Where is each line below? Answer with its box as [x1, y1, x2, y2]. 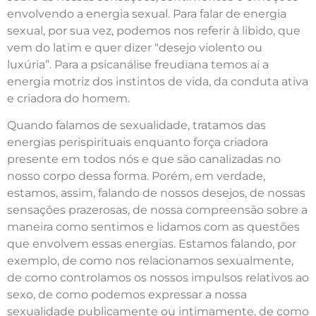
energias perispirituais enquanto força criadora [7, 135, 268, 150]
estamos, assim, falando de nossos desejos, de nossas [7, 186, 305, 200]
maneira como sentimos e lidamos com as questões [7, 220, 300, 234]
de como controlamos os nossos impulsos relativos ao [7, 271, 309, 285]
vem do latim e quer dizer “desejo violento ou [7, 41, 262, 55]
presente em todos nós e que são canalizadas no [7, 152, 281, 166]
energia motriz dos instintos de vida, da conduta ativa [7, 75, 308, 89]
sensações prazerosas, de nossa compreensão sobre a [7, 203, 308, 217]
